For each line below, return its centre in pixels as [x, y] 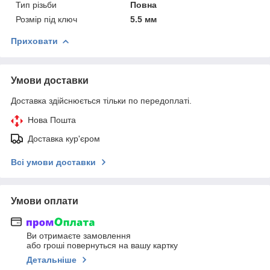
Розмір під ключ [46, 19]
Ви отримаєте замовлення [79, 236]
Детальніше [52, 260]
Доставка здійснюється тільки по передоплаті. [101, 100]
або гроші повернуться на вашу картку [102, 246]
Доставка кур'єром [64, 138]
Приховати [34, 41]
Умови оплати [45, 201]
